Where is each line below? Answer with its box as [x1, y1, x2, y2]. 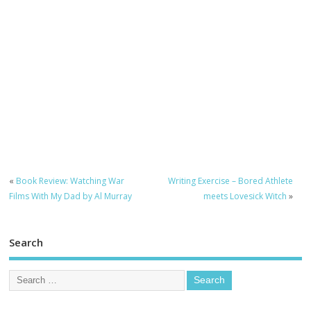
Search [9, 235, 44, 250]
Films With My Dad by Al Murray [9, 190, 133, 202]
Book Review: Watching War [16, 174, 125, 187]
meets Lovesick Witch [203, 190, 287, 202]
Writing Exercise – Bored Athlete [167, 174, 293, 187]
